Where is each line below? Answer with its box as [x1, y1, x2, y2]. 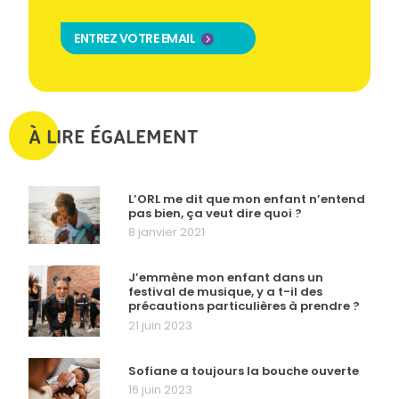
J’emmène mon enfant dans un [128, 269, 323, 287]
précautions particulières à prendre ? [128, 297, 360, 315]
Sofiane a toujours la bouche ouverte [128, 362, 359, 379]
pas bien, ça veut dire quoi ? [128, 204, 302, 222]
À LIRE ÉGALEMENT [28, 124, 198, 150]
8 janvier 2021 [128, 224, 205, 241]
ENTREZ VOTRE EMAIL [74, 29, 196, 48]
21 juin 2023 [128, 316, 192, 334]
